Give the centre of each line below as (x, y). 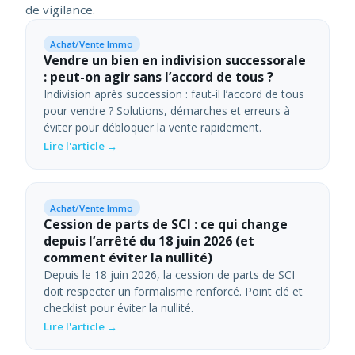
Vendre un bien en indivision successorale (174, 61)
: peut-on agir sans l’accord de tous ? (158, 77)
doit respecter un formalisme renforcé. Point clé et (173, 291)
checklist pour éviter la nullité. (118, 307)
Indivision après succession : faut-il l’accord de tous (174, 94)
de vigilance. (60, 10)
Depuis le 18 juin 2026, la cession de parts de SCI (169, 274)
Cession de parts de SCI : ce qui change (165, 224)
